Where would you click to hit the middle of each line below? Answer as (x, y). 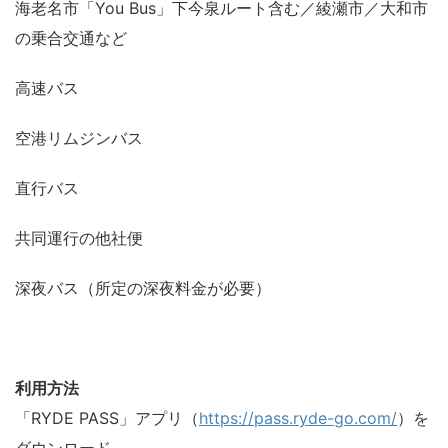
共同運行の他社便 (79, 237)
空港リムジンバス (79, 137)
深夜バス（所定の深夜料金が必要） (143, 287)
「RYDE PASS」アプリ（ (107, 417)
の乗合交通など (71, 37)
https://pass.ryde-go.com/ (298, 417)
